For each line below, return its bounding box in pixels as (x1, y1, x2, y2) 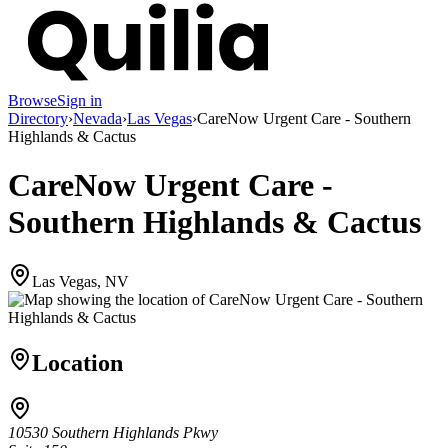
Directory (8, 109, 68, 127)
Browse (8, 91, 57, 109)
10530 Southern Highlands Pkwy (8, 424, 218, 442)
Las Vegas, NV (32, 272, 129, 290)
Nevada (73, 109, 122, 127)
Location (32, 349, 123, 376)
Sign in (57, 91, 102, 109)
